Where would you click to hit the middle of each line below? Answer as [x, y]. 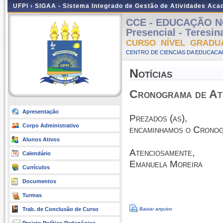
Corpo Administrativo [51, 125]
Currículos [36, 167]
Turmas [32, 195]
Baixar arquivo [156, 209]
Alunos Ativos [41, 139]
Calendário [37, 153]
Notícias [151, 73]
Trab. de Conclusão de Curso [60, 209]
